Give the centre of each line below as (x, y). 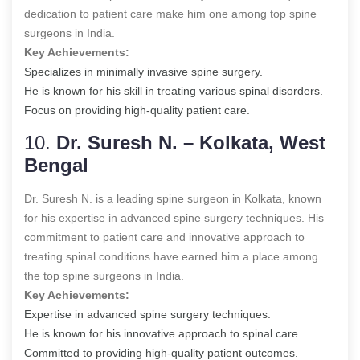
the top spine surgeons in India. (104, 275)
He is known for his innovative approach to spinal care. (163, 333)
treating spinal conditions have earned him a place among (171, 256)
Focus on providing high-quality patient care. (137, 110)
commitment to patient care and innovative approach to (164, 237)
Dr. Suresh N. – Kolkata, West (191, 142)
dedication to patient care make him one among (147, 13)
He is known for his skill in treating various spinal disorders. (174, 90)
